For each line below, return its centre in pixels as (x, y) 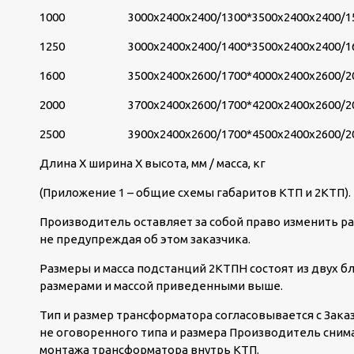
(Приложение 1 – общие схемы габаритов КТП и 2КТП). (195, 192)
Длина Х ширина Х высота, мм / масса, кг (153, 163)
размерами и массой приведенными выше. (161, 286)
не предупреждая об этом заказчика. (145, 239)
